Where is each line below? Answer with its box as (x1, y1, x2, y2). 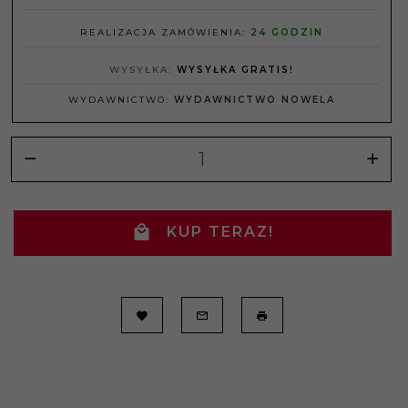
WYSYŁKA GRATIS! (177, 64, 294, 76)
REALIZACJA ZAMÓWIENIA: (80, 26, 250, 39)
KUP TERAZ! (166, 223, 274, 241)
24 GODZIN (250, 26, 323, 39)
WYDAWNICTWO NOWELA (174, 94, 335, 107)
